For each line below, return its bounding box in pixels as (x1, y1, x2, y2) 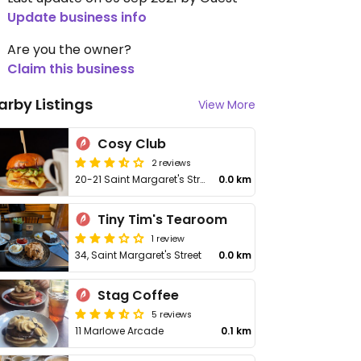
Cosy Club (98, 135, 167, 153)
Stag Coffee (98, 286, 180, 305)
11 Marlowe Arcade (75, 324, 164, 338)
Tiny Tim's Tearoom (98, 210, 228, 229)
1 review (151, 231, 185, 244)
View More (198, 97, 255, 113)
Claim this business (7, 60, 135, 78)
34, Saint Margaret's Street (75, 248, 202, 262)
